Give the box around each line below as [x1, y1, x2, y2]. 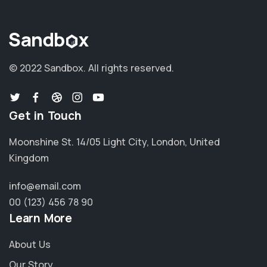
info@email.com [9, 179, 81, 193]
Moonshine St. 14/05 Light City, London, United [9, 135, 220, 149]
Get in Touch [9, 108, 82, 124]
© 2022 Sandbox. [9, 61, 86, 75]
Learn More [9, 210, 72, 226]
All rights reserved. [86, 61, 174, 75]
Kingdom [9, 151, 49, 165]
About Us [9, 238, 51, 252]
